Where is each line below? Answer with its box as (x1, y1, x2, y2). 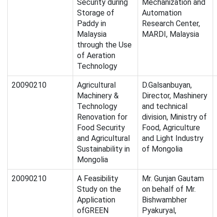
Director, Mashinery (142, 91, 207, 101)
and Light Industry (142, 134, 203, 143)
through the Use (77, 40, 132, 50)
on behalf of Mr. (142, 185, 196, 194)
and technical (142, 102, 187, 111)
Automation (142, 8, 182, 18)
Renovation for (77, 112, 127, 122)
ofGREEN (77, 206, 108, 216)
